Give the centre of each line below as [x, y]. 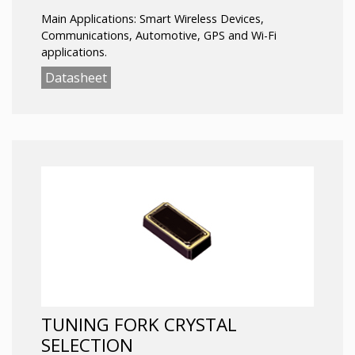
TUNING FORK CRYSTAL [139, 325]
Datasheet [76, 78]
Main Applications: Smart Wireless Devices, [153, 18]
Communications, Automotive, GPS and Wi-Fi [159, 35]
